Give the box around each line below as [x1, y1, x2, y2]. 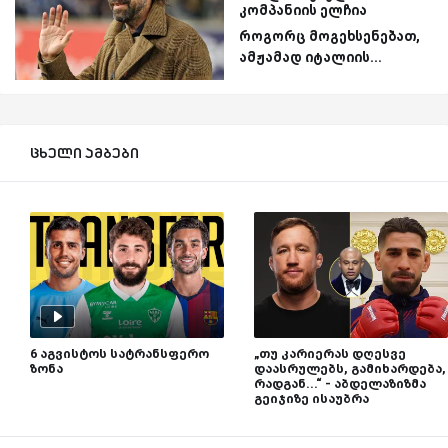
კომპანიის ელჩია [239, 2, 367, 19]
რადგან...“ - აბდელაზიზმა [254, 375, 426, 391]
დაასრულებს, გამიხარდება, [254, 360, 446, 376]
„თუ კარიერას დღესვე [254, 345, 406, 361]
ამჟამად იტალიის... [239, 49, 382, 66]
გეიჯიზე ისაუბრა [254, 390, 369, 406]
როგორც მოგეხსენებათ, [239, 28, 420, 45]
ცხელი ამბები [30, 142, 139, 162]
